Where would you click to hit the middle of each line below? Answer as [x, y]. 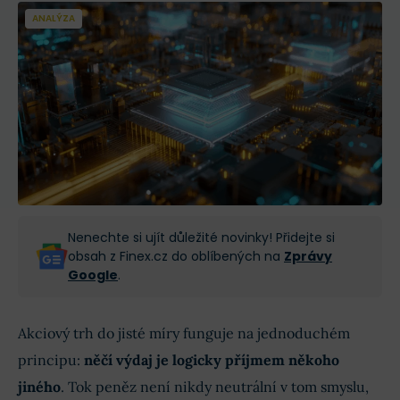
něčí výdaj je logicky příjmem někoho [212, 359]
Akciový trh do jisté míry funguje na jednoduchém [184, 333]
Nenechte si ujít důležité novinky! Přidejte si [201, 237]
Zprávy [308, 256]
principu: [51, 359]
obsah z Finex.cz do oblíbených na [176, 256]
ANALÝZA [54, 19]
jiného [39, 386]
